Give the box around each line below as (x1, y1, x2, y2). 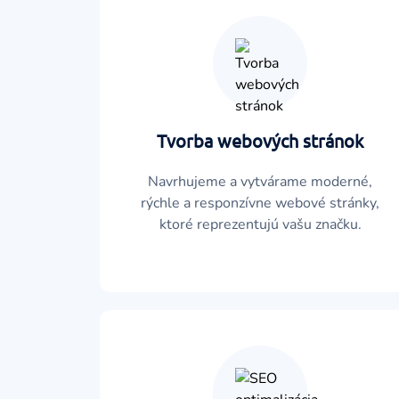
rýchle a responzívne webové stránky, (141, 193, 379, 213)
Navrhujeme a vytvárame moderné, (148, 172, 372, 191)
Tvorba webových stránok (157, 129, 363, 151)
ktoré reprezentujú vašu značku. (159, 215, 362, 234)
